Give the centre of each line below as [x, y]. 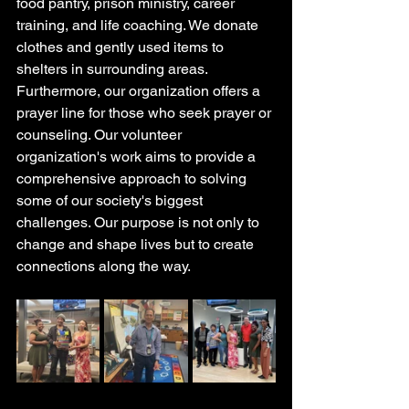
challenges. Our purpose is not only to [140, 222]
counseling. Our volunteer [101, 135]
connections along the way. [105, 266]
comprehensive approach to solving [133, 178]
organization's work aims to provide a [138, 157]
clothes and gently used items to [122, 47]
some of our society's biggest [111, 200]
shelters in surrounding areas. [114, 69]
